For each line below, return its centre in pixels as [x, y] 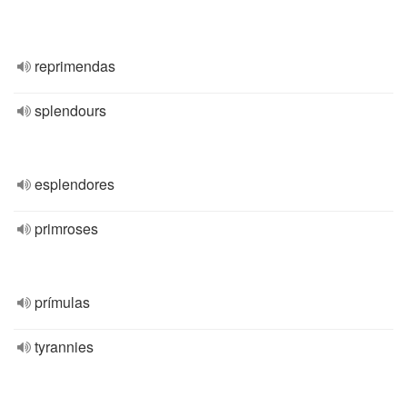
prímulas [62, 302]
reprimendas [75, 66]
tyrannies [64, 347]
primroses [66, 228]
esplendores [74, 184]
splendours [70, 110]
